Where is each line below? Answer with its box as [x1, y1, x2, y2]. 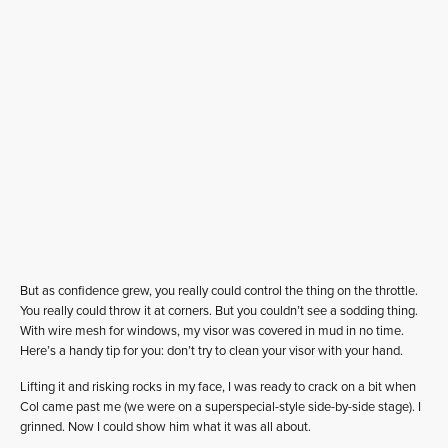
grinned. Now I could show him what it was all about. [20, 418, 311, 435]
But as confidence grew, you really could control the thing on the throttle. [20, 282, 418, 299]
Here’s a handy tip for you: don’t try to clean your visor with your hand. [20, 342, 403, 359]
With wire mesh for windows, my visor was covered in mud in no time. [20, 322, 404, 339]
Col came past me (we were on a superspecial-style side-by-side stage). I [20, 398, 421, 415]
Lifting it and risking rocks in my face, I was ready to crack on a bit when [20, 378, 416, 395]
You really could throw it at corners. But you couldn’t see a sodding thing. [20, 302, 418, 319]
